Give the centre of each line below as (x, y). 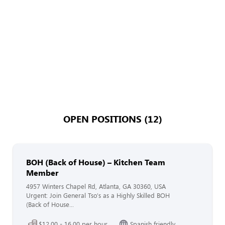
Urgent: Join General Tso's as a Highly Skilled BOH (98, 195)
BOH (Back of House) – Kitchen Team (96, 162)
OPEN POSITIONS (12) (113, 119)
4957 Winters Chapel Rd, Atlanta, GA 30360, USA (96, 186)
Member (42, 173)
